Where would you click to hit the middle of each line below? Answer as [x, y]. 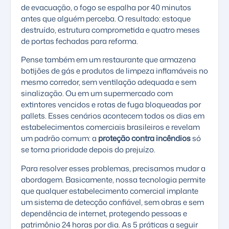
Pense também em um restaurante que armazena [108, 60]
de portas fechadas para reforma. [79, 41]
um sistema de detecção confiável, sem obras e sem [112, 202]
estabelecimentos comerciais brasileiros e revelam [110, 127]
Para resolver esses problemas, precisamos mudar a [113, 168]
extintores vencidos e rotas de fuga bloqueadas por [111, 105]
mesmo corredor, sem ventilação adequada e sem [109, 82]
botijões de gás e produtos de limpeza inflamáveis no [114, 71]
